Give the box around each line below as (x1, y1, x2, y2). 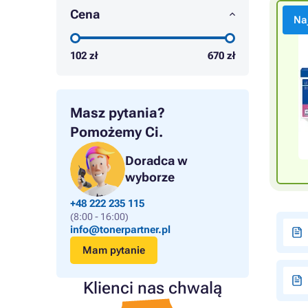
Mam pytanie (82, 244, 145, 256)
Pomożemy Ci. (70, 124, 163, 140)
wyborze (125, 170, 175, 184)
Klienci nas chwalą (83, 278, 222, 298)
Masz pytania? (70, 104, 165, 121)
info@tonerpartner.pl (70, 223, 170, 236)
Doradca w (125, 153, 188, 168)
